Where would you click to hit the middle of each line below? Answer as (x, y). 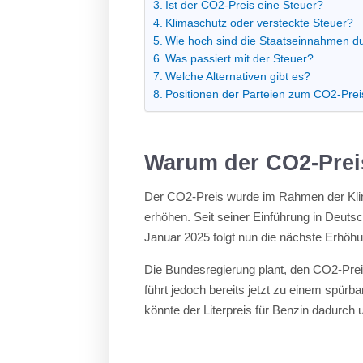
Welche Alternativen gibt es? (238, 76)
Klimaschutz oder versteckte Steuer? (260, 23)
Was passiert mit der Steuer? (240, 58)
